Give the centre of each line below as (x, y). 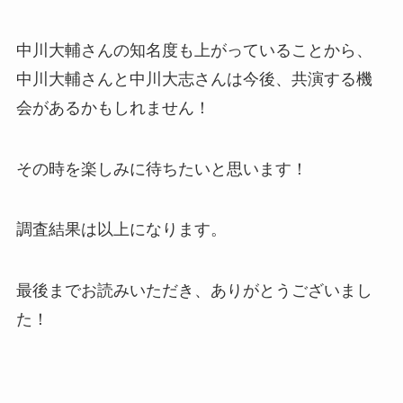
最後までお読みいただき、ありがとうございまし (194, 291)
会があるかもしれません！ (113, 107)
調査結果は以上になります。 (121, 230)
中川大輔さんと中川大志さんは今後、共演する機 (194, 79)
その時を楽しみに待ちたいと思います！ (161, 169)
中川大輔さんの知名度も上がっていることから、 (194, 50)
